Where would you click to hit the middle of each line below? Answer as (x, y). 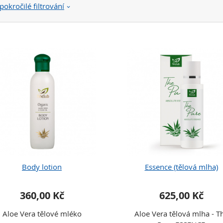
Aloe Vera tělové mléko (42, 214)
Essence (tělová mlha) (181, 167)
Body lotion (42, 167)
